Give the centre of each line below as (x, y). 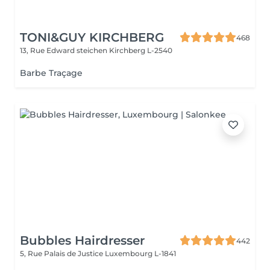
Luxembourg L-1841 (140, 253)
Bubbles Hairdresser (82, 240)
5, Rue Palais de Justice (62, 253)
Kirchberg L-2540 (141, 50)
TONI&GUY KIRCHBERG (92, 37)
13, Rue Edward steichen (64, 50)
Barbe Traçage (51, 73)
